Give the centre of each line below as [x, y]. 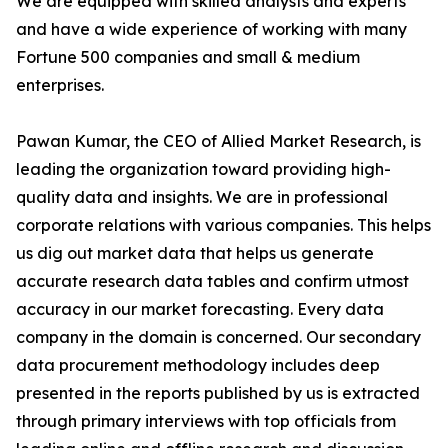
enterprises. [60, 85]
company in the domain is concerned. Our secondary [218, 337]
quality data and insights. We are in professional [202, 197]
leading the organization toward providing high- [203, 169]
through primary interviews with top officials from [206, 421]
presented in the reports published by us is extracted [218, 393]
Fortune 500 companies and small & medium [188, 57]
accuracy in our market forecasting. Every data [200, 309]
